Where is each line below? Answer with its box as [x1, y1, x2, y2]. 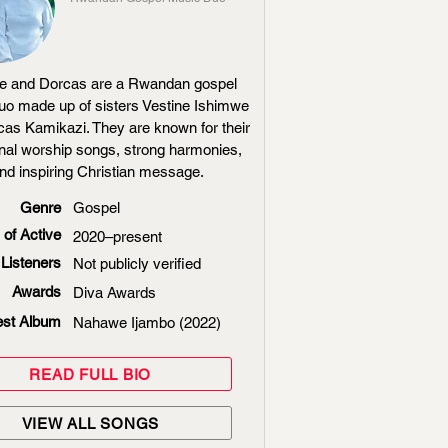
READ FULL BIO [29, 365, 152, 383]
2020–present [72, 228, 162, 245]
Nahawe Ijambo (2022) [72, 314, 221, 331]
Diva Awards [72, 284, 156, 301]
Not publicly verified [72, 255, 201, 272]
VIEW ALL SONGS [21, 414, 159, 432]
